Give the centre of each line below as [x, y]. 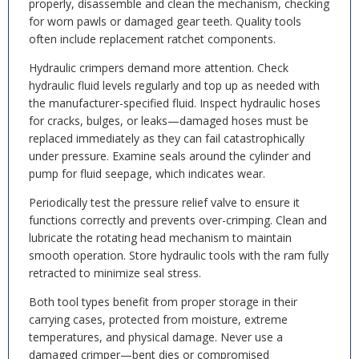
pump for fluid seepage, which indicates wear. [147, 173]
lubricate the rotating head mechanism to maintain [160, 238]
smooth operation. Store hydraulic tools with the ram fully [179, 255]
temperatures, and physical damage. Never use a [156, 337]
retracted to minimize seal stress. [115, 273]
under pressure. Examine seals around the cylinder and [170, 156]
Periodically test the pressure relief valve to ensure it [164, 202]
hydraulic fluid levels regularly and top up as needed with [174, 85]
